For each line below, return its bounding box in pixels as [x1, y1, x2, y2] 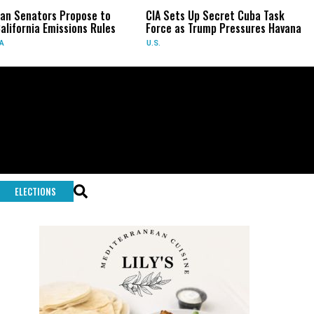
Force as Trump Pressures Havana [139, 20, 296, 36]
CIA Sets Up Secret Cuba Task [139, 7, 279, 24]
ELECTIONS [15, 184, 56, 198]
